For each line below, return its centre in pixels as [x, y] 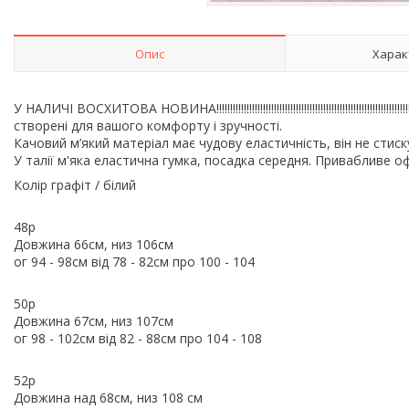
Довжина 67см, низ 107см [94, 320]
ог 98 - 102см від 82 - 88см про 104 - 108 [138, 338]
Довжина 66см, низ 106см [94, 244]
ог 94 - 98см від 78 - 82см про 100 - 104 [134, 261]
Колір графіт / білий [75, 184]
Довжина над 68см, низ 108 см [108, 397]
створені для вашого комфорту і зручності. [148, 125]
